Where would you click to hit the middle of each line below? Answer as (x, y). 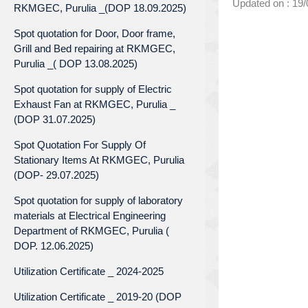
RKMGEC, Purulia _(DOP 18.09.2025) (100, 8)
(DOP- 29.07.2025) (56, 175)
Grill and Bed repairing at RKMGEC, (95, 48)
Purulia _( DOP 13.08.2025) (76, 63)
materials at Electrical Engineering (90, 215)
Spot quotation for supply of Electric (93, 89)
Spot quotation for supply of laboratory (98, 200)
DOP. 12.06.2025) (54, 245)
